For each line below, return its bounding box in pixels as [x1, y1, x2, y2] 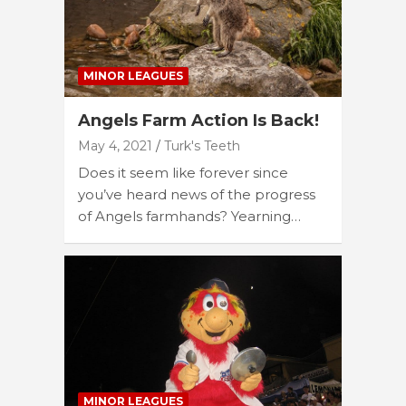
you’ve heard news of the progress [78, 185, 315, 203]
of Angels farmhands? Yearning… [78, 207, 301, 225]
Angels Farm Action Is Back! [78, 110, 319, 130]
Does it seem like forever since [78, 163, 288, 181]
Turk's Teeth [164, 137, 240, 154]
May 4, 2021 [78, 137, 152, 154]
